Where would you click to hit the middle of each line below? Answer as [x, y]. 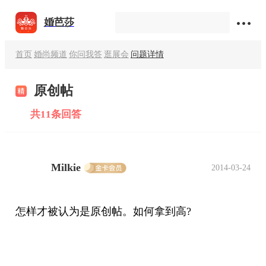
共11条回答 [56, 115]
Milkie [66, 168]
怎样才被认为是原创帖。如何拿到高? [103, 211]
